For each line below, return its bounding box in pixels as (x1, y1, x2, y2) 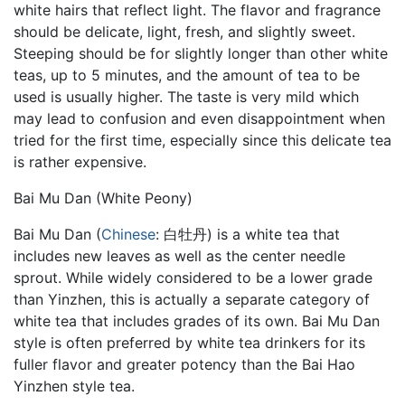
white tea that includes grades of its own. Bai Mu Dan (14, 312, 380, 330)
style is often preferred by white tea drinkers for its (14, 334, 365, 352)
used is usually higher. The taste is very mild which (14, 88, 359, 106)
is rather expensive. (14, 153, 146, 171)
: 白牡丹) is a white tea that (155, 225, 340, 243)
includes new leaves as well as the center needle (14, 247, 345, 265)
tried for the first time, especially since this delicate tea (14, 131, 391, 149)
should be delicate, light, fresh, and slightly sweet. (14, 23, 355, 41)
